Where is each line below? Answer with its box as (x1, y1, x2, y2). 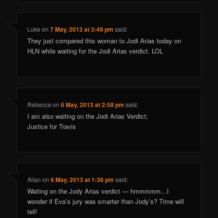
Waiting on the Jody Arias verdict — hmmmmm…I (27, 186, 169, 196)
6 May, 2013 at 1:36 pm (51, 175, 114, 184)
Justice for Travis (27, 121, 76, 131)
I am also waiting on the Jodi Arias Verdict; (27, 111, 148, 121)
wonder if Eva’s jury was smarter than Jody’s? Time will (27, 197, 184, 206)
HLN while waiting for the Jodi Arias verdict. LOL (27, 46, 163, 56)
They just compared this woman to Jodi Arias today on (27, 36, 182, 46)
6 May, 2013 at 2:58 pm (61, 100, 125, 109)
